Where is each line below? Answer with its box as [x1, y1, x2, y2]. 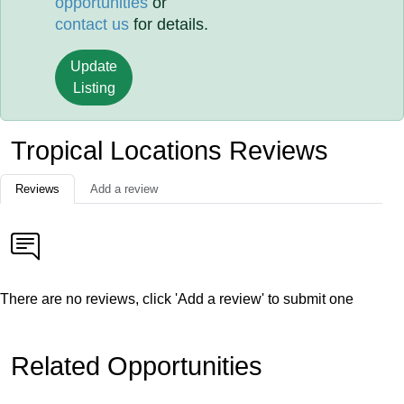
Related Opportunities [11, 352, 262, 381]
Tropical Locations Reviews [11, 136, 328, 165]
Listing [72, 80, 115, 96]
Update [70, 59, 118, 74]
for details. [129, 15, 209, 33]
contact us [55, 15, 130, 33]
